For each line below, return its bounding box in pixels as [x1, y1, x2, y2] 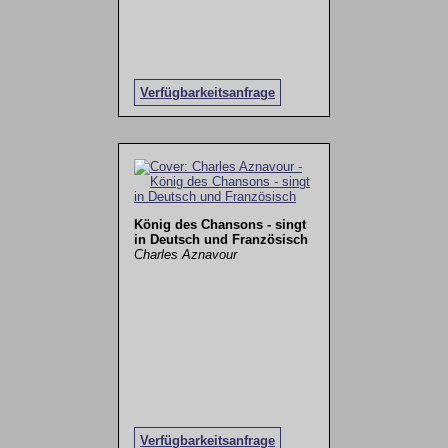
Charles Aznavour [133, 246, 237, 262]
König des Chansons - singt [133, 216, 306, 232]
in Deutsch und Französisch [133, 231, 308, 247]
